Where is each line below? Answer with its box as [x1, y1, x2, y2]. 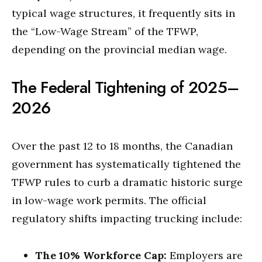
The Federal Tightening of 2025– [12, 76, 239, 99]
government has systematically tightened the [12, 157, 241, 171]
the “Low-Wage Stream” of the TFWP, [12, 25, 198, 38]
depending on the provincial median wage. [12, 43, 227, 56]
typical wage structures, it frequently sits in [12, 6, 235, 20]
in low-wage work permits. [12, 194, 146, 207]
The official [146, 194, 206, 207]
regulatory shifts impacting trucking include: [12, 212, 242, 225]
